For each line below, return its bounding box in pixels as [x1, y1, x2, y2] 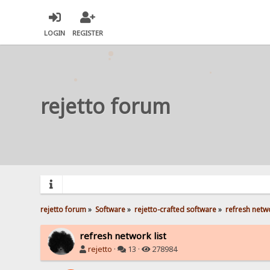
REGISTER [72, 28, 104, 38]
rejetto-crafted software [134, 204, 217, 214]
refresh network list [80, 229, 167, 242]
